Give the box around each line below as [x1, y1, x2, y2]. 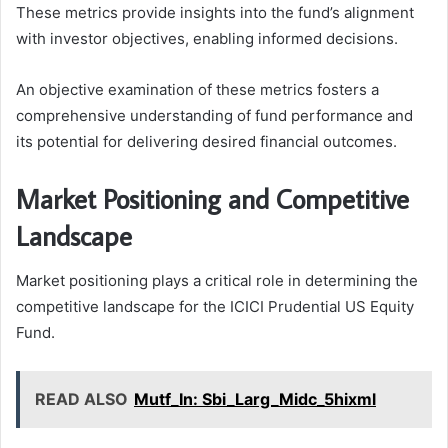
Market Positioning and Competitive [16, 181, 409, 217]
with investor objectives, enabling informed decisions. [16, 29, 398, 49]
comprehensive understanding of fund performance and [16, 106, 413, 126]
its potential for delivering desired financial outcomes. [16, 132, 397, 152]
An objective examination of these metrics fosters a [16, 80, 379, 100]
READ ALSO [35, 388, 128, 409]
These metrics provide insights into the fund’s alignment [16, 3, 414, 23]
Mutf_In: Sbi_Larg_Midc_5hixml [134, 388, 376, 409]
